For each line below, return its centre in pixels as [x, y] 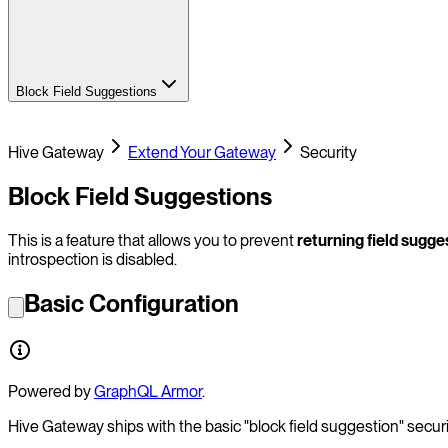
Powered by [51, 391]
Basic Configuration [131, 303]
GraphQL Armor [148, 391]
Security [328, 152]
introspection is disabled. [92, 259]
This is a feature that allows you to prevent [152, 240]
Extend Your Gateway [202, 152]
